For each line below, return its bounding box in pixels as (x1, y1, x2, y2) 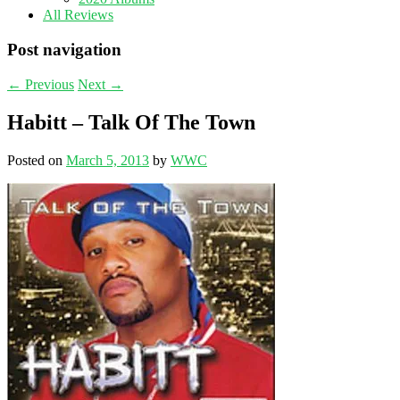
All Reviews (43, 7, 113, 23)
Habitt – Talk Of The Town (7, 110, 255, 134)
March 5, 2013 (66, 152, 149, 168)
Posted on (7, 152, 66, 168)
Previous (21, 76, 74, 92)
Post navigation (7, 40, 121, 60)
